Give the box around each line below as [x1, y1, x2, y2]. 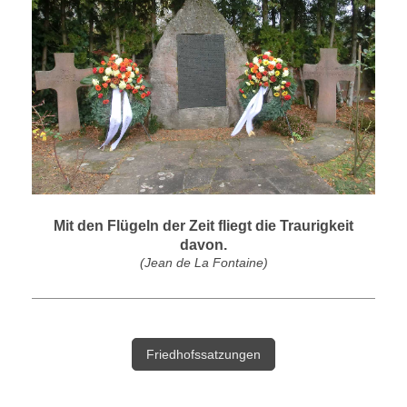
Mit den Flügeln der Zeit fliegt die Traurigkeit [54, 218, 353, 234]
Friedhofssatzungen [146, 347, 261, 362]
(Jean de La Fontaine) [139, 255, 268, 271]
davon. [180, 237, 227, 253]
